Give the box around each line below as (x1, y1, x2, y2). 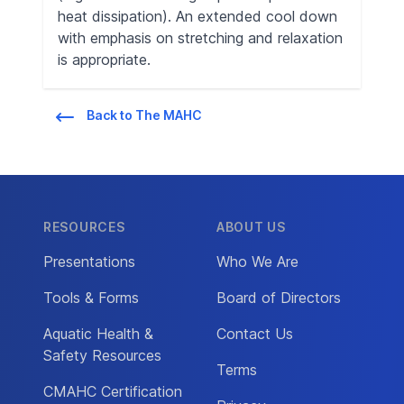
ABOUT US (216, 219, 286, 234)
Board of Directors (216, 289, 341, 307)
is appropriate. (58, 50, 151, 69)
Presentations (43, 252, 135, 271)
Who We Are (216, 252, 298, 271)
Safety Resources (43, 346, 161, 364)
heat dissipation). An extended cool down (58, 7, 337, 25)
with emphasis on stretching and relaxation (58, 29, 343, 47)
